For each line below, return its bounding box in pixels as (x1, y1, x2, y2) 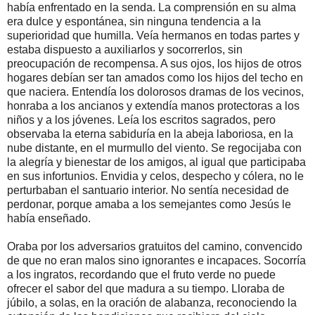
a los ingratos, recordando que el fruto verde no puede (7, 268, 276, 281)
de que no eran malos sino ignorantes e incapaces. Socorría (7, 254, 306, 266)
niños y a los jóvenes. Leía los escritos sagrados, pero (7, 113, 276, 126)
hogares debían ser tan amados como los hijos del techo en (7, 71, 303, 84)
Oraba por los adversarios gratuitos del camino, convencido (7, 240, 302, 252)
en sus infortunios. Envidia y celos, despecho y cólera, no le (7, 169, 304, 182)
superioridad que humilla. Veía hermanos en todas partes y (7, 29, 300, 41)
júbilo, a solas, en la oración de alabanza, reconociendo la (7, 296, 297, 309)
